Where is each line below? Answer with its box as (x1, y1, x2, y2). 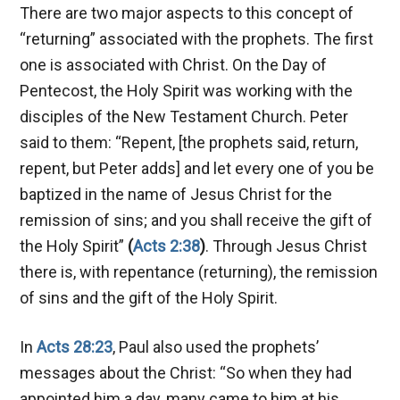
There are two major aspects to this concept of (20, 3, 354, 22)
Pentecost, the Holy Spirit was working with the (20, 80, 354, 100)
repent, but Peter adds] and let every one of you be (20, 158, 375, 178)
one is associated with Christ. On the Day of (20, 54, 328, 74)
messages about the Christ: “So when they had (20, 362, 353, 382)
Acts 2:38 (133, 236, 201, 255)
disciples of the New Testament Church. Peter (20, 106, 349, 126)
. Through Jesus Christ (205, 236, 368, 255)
